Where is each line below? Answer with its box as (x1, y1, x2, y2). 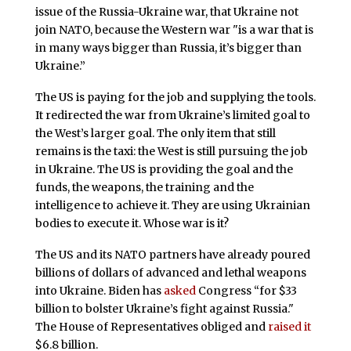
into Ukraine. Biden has (34, 283, 164, 298)
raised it (267, 319, 311, 334)
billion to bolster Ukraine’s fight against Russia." (34, 301, 294, 316)
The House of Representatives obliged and (34, 319, 268, 334)
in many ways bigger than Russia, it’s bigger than (34, 41, 302, 56)
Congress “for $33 (195, 283, 297, 298)
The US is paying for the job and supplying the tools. (34, 89, 316, 104)
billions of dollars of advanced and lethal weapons (34, 265, 306, 280)
